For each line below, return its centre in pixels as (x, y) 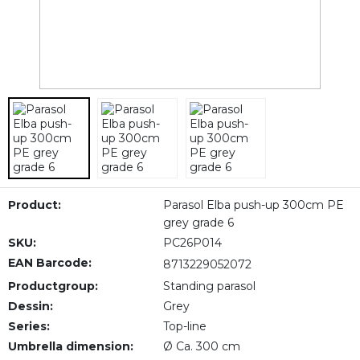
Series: (29, 326)
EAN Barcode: (50, 263)
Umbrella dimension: (71, 346)
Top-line (184, 326)
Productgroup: (53, 286)
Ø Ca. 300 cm (201, 346)
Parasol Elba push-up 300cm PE (253, 205)
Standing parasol (209, 286)
